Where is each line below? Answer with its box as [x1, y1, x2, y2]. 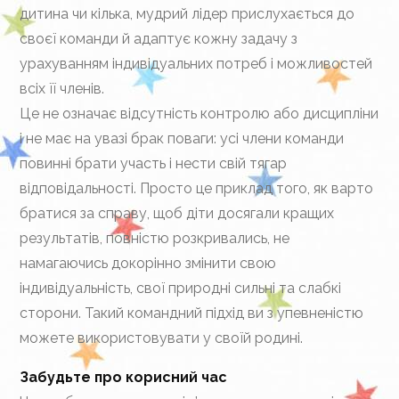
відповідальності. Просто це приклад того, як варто [20, 180, 374, 197]
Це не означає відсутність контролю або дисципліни [20, 105, 379, 122]
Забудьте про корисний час [20, 369, 228, 386]
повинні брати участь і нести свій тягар [20, 155, 288, 172]
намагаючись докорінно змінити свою [20, 255, 277, 272]
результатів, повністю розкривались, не [20, 230, 290, 247]
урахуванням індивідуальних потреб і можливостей [20, 55, 373, 72]
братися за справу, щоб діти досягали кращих [20, 205, 335, 222]
